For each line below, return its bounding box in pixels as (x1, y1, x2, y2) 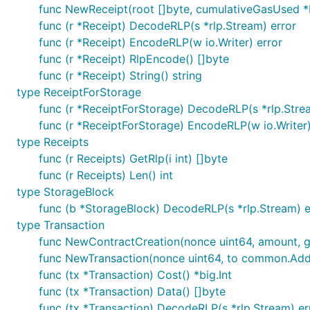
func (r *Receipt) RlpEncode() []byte (39, 52, 229, 66)
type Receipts (17, 135, 89, 149)
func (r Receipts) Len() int (39, 168, 173, 182)
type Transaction (17, 218, 104, 232)
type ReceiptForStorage (17, 85, 141, 99)
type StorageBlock (17, 185, 114, 199)
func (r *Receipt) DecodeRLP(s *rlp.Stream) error (39, 19, 296, 33)
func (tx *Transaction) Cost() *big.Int (39, 268, 232, 282)
